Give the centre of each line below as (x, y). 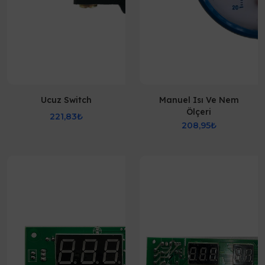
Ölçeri (199, 112)
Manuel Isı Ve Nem (199, 100)
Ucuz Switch (66, 100)
